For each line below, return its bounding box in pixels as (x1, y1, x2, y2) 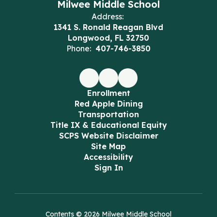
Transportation (78, 109, 139, 119)
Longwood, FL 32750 (68, 33, 149, 43)
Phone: (66, 44, 91, 53)
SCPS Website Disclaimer (59, 131, 158, 140)
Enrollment (87, 88, 130, 98)
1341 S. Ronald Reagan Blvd (54, 22, 163, 32)
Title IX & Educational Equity (50, 120, 167, 130)
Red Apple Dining (74, 99, 143, 108)
